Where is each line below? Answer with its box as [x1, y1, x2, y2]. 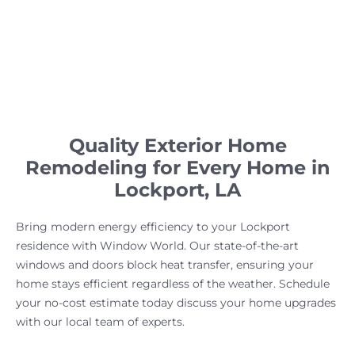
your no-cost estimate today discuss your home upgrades [16, 295, 336, 310]
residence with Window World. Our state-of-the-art [16, 238, 299, 253]
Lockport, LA [114, 177, 241, 201]
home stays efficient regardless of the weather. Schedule [16, 276, 330, 291]
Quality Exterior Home [68, 133, 287, 157]
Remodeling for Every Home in [25, 155, 330, 179]
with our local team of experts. [16, 314, 185, 329]
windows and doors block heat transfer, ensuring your [16, 257, 314, 272]
